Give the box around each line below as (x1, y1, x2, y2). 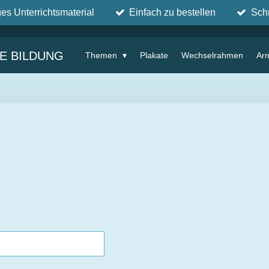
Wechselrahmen (181, 50, 244, 60)
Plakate (140, 50, 169, 60)
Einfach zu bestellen (129, 7, 216, 18)
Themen (85, 50, 119, 60)
